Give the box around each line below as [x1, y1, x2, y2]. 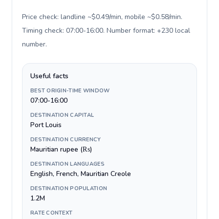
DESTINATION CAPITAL [30, 111, 94, 119]
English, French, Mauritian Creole [30, 169, 131, 178]
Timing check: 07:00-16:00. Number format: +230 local [22, 26, 190, 35]
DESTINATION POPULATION [30, 185, 108, 192]
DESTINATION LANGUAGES [30, 160, 105, 168]
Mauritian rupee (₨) [30, 145, 92, 154]
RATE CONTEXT [30, 209, 73, 217]
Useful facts [30, 71, 68, 81]
